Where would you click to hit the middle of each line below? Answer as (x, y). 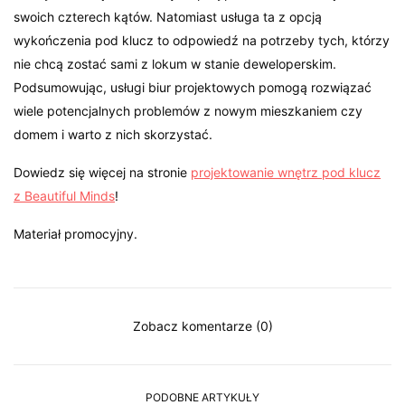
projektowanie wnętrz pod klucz (286, 173)
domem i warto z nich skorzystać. (113, 135)
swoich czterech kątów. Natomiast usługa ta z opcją (168, 17)
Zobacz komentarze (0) (202, 326)
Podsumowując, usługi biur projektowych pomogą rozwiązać (193, 88)
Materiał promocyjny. (76, 234)
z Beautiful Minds (65, 196)
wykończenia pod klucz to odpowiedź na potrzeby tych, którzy (202, 41)
